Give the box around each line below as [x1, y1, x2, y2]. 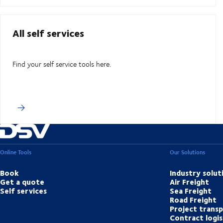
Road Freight [170, 194, 217, 206]
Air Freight [170, 176, 210, 188]
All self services [12, 25, 84, 41]
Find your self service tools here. [12, 59, 111, 70]
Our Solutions [170, 148, 206, 157]
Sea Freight [170, 185, 212, 197]
